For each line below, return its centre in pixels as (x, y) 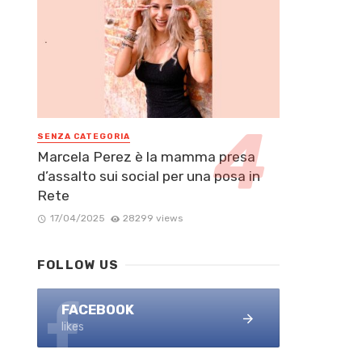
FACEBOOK (98, 310)
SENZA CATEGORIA (84, 137)
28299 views (153, 219)
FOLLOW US (78, 265)
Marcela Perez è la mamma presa (146, 157)
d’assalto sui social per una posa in (149, 177)
